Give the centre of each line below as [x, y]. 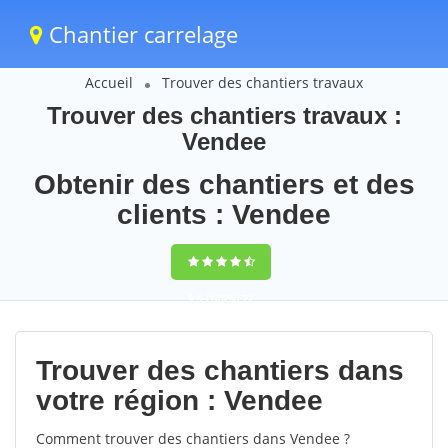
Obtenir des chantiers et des [224, 184]
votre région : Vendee [179, 400]
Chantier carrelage [140, 34]
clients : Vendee [224, 214]
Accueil [109, 82]
